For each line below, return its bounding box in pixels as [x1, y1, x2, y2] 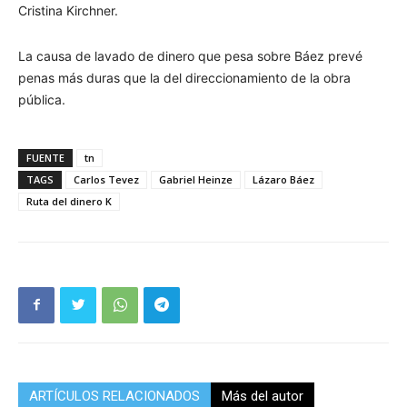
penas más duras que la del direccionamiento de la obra [18, 69, 351, 85]
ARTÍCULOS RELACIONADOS [29, 387, 200, 404]
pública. [18, 91, 65, 107]
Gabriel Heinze [159, 172, 233, 186]
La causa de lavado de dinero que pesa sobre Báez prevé [18, 47, 362, 64]
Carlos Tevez [74, 172, 139, 186]
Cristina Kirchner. [18, 2, 118, 18]
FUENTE [26, 150, 65, 164]
